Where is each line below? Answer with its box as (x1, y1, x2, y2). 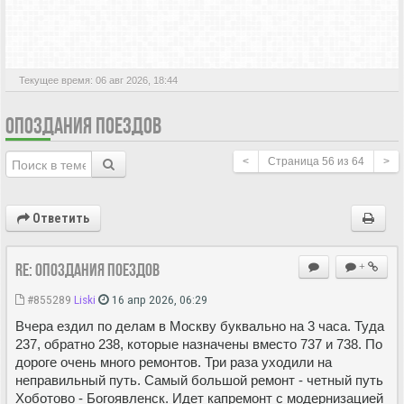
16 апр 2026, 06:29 (109, 291, 207, 307)
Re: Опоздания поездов (15, 259, 160, 280)
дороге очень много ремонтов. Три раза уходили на (15, 353, 332, 370)
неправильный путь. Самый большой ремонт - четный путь (15, 372, 383, 388)
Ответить (30, 210, 89, 225)
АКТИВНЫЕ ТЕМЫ (44, 21, 144, 38)
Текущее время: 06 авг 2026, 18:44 (19, 74, 178, 86)
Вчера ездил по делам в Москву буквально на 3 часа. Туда (15, 317, 384, 334)
